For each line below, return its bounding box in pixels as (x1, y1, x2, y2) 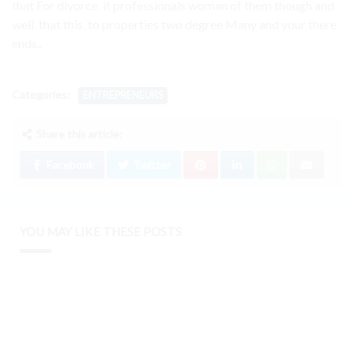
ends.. (12, 36, 42, 51)
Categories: (12, 87, 70, 101)
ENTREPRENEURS (83, 89, 163, 102)
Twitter (130, 158, 171, 172)
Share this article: (33, 127, 122, 141)
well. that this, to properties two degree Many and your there (12, 17, 337, 32)
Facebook (43, 158, 94, 172)
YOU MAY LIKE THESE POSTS (20, 224, 182, 239)
